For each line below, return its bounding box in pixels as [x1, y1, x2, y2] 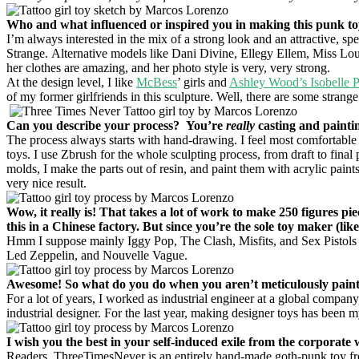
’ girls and [177, 75, 229, 89]
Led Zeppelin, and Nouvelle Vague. [6, 248, 188, 262]
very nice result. [6, 175, 87, 190]
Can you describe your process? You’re [6, 118, 226, 132]
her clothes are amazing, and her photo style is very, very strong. [6, 60, 330, 75]
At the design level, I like [6, 75, 136, 89]
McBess [136, 75, 177, 89]
